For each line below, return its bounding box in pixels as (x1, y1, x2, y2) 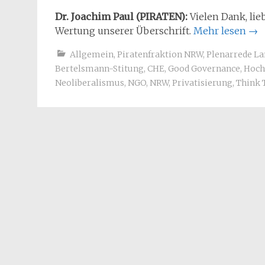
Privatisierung (172, 77, 232, 88)
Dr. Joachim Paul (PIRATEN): (55, 11, 188, 22)
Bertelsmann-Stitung (55, 63, 144, 74)
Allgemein (70, 49, 114, 60)
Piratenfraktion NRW (117, 49, 203, 60)
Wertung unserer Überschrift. (55, 25, 193, 37)
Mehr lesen (193, 25, 248, 37)
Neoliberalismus (55, 77, 124, 88)
